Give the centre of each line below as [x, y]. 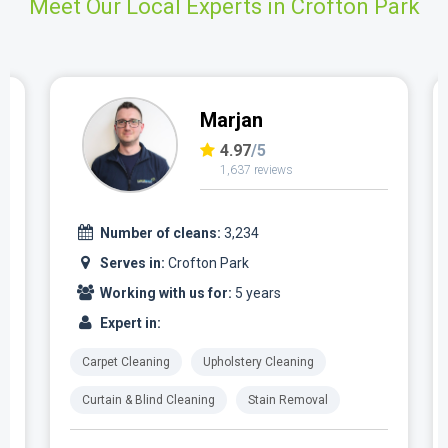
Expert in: [130, 322]
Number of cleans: [160, 232]
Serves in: [134, 262]
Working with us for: [166, 292]
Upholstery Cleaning [258, 361]
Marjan [231, 119]
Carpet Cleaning [126, 361]
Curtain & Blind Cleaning [148, 399]
